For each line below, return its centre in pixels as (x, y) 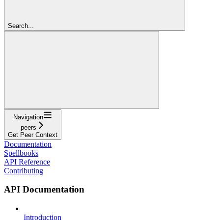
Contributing (24, 170)
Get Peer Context (33, 135)
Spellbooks (21, 153)
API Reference (27, 162)
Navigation (28, 117)
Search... (21, 26)
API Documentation (44, 190)
